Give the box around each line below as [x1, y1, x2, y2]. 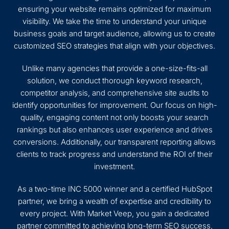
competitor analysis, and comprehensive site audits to [20, 88, 209, 98]
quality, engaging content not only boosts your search [20, 112, 209, 122]
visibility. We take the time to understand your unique [22, 16, 207, 26]
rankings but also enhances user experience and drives [16, 125, 213, 134]
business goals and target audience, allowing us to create [14, 29, 215, 38]
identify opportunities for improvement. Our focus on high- [12, 100, 217, 110]
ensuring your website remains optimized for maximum [18, 4, 211, 14]
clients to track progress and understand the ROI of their [16, 149, 213, 159]
